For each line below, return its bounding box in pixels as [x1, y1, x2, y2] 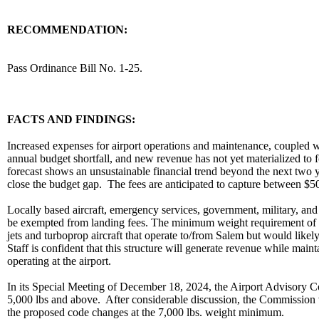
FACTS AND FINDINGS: [7, 113, 135, 125]
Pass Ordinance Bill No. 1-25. [7, 62, 148, 74]
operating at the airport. [7, 254, 111, 267]
